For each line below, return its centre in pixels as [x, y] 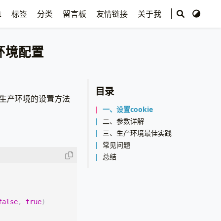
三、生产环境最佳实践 [137, 133]
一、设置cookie [128, 109]
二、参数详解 [124, 121]
